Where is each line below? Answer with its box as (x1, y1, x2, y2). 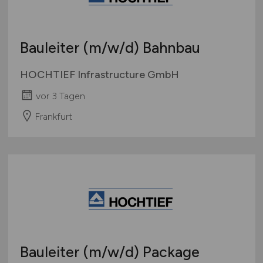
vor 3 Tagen (35, 90, 85, 102)
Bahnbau (139, 39, 200, 57)
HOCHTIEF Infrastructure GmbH (19, 68, 179, 82)
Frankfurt (34, 110, 72, 122)
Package (139, 242, 200, 261)
